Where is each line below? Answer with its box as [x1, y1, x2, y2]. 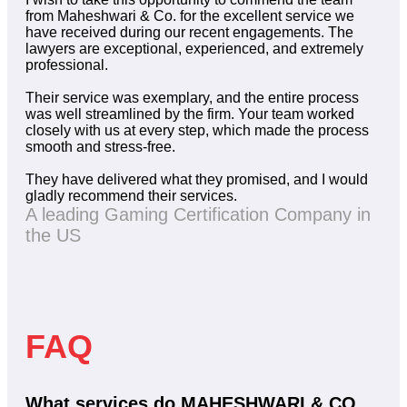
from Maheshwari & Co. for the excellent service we [25, 8, 354, 25]
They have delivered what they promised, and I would [25, 172, 368, 188]
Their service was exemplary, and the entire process [25, 90, 359, 106]
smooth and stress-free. [25, 139, 175, 155]
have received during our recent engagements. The [25, 25, 353, 41]
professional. [25, 57, 108, 74]
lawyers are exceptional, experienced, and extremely [25, 41, 363, 57]
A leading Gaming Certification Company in [25, 204, 371, 225]
